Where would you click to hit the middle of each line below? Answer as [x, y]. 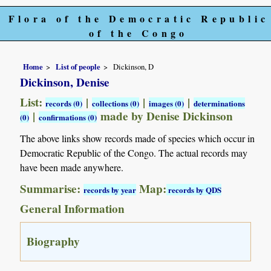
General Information [73, 208]
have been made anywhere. [72, 167]
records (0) [64, 103]
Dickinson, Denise [65, 82]
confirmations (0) [68, 117]
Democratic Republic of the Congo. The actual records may [134, 152]
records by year [110, 189]
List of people [78, 66]
